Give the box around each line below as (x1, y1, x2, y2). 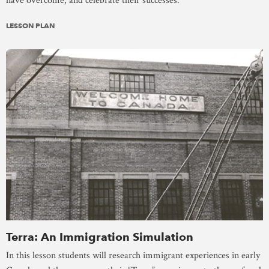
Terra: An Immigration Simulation (6, 229, 193, 244)
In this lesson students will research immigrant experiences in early (6, 249, 260, 262)
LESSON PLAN (6, 21, 55, 31)
